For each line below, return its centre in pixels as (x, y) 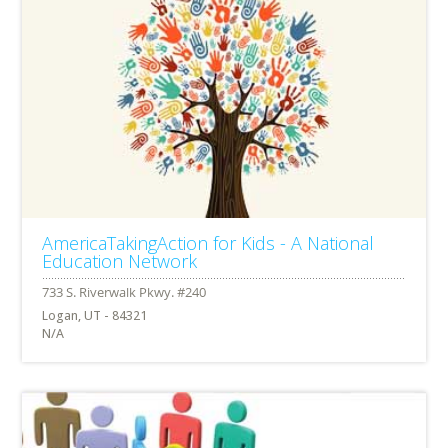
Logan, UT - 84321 (95, 315)
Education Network (120, 260)
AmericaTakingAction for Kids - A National (208, 242)
